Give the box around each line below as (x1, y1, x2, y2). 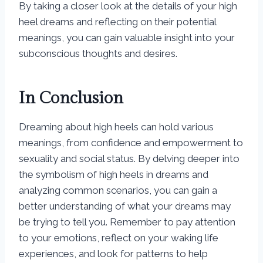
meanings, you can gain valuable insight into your (19, 32, 235, 44)
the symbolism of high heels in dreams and (19, 168, 208, 181)
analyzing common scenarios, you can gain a (19, 184, 217, 197)
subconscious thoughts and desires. (19, 48, 177, 60)
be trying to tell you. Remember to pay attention (19, 216, 235, 228)
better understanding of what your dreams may (19, 200, 231, 213)
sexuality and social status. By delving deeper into (19, 153, 240, 165)
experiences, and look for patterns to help (19, 248, 208, 260)
